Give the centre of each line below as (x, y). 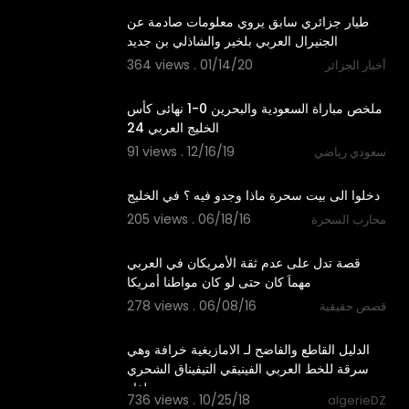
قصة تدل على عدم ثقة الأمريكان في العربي (243, 262)
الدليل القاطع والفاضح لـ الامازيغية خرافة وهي (248, 349)
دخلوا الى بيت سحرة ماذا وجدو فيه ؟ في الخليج (253, 195)
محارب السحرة (349, 219)
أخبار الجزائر (356, 65)
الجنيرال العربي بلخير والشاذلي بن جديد (232, 41)
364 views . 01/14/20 (189, 64)
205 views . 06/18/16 (189, 219)
